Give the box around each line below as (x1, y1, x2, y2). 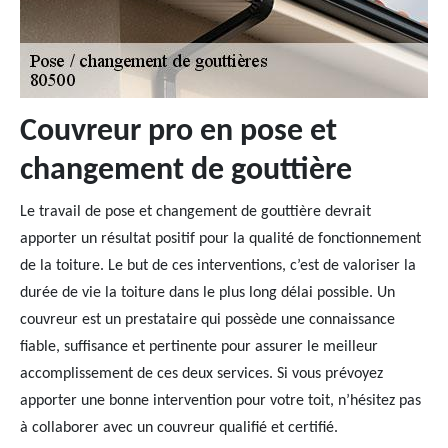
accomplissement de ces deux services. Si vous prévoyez (20, 366, 383, 382)
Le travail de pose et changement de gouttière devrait (20, 204, 371, 220)
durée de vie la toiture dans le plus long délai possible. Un (20, 285, 395, 301)
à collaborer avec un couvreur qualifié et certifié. (20, 420, 338, 436)
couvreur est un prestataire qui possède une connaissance (20, 312, 395, 328)
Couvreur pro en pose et (20, 116, 337, 148)
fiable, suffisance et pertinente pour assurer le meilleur (20, 339, 378, 355)
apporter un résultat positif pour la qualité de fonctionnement (20, 231, 421, 247)
